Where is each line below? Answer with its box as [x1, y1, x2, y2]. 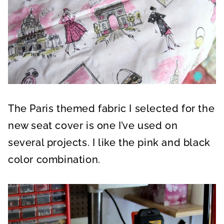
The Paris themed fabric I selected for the [8, 102, 215, 114]
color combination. [8, 153, 100, 165]
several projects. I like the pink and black [8, 136, 210, 148]
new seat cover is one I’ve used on [8, 119, 178, 131]
